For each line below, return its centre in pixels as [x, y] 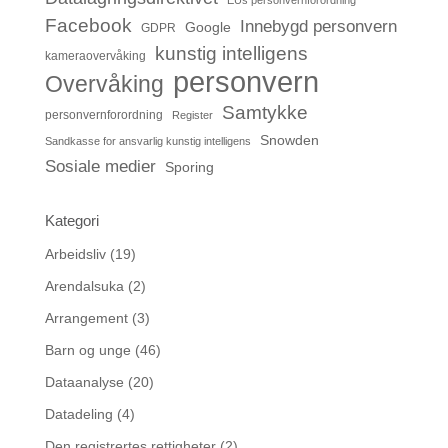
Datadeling [78, 414]
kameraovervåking [95, 56]
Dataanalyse [84, 382]
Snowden [289, 140]
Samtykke [264, 112]
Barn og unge [87, 350]
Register [192, 115]
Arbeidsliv [75, 254]
